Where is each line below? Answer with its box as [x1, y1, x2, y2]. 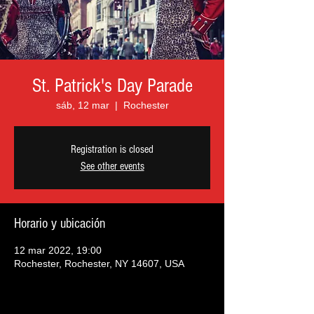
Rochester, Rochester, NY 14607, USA [14, 258, 184, 269]
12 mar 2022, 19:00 [14, 245, 102, 256]
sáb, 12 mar [55, 100, 109, 111]
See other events [80, 160, 144, 172]
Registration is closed [71, 143, 153, 156]
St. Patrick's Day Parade [32, 75, 193, 97]
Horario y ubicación [14, 216, 105, 231]
